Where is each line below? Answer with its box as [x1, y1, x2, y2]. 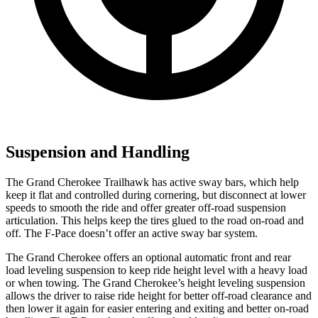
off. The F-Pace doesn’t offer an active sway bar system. [6, 226, 258, 239]
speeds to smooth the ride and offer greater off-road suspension [6, 201, 286, 214]
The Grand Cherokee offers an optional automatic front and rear [6, 251, 291, 263]
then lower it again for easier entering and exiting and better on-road [6, 302, 309, 314]
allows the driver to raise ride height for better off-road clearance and [6, 289, 312, 302]
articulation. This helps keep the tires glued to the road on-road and [6, 214, 304, 226]
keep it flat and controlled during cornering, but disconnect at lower [6, 188, 306, 201]
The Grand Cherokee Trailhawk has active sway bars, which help [6, 175, 299, 188]
